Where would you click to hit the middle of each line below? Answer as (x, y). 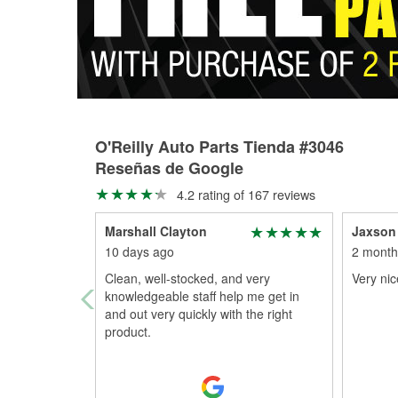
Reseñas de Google (169, 168)
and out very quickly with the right (199, 314)
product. (128, 331)
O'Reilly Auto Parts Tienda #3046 (219, 147)
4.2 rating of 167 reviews (244, 194)
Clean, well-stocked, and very (187, 278)
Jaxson (374, 231)
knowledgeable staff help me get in (202, 296)
